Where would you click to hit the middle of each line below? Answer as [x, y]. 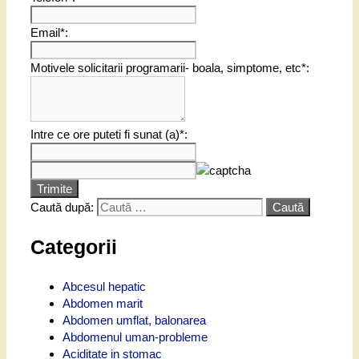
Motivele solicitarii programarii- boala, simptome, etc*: [170, 68]
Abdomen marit [103, 303]
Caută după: [62, 208]
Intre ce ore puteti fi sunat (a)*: [109, 135]
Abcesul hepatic [104, 286]
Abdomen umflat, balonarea [134, 320]
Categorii [74, 247]
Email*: [49, 33]
